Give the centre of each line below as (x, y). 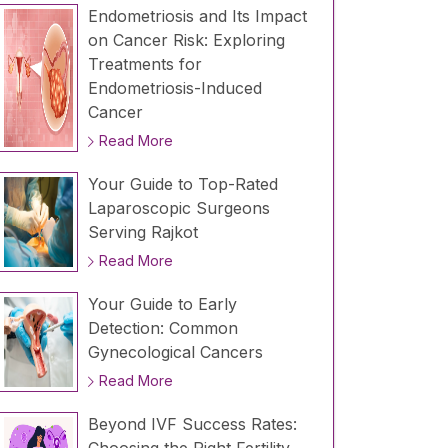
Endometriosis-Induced (174, 88)
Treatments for (144, 64)
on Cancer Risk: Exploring (186, 40)
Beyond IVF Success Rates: (192, 424)
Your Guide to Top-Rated (182, 184)
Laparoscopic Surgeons (178, 208)
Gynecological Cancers (175, 352)
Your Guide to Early (162, 304)
